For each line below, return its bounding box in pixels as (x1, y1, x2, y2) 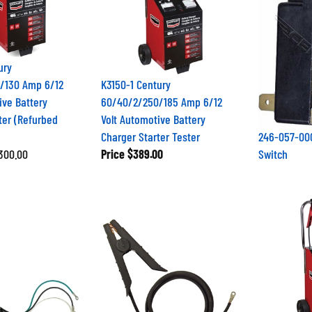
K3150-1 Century (100, 70, 171, 86)
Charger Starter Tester (100, 123, 200, 139)
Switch (258, 140, 288, 156)
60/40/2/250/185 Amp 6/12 (100, 88, 222, 104)
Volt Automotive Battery (100, 105, 205, 121)
